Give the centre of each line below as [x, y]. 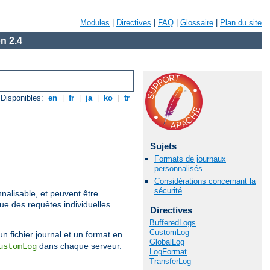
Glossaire [197, 23]
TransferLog [170, 261]
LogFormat [168, 251]
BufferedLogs [173, 222]
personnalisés [178, 169]
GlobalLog [167, 242]
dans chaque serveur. [79, 246]
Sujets [163, 146]
